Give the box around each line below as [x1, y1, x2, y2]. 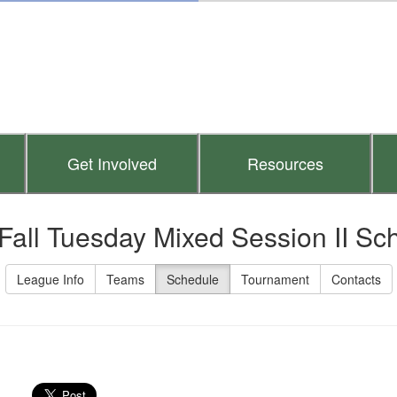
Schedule [166, 270, 219, 288]
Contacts [331, 270, 381, 288]
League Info [16, 270, 84, 288]
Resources [246, 152, 323, 175]
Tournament [240, 270, 309, 288]
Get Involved [67, 152, 157, 175]
